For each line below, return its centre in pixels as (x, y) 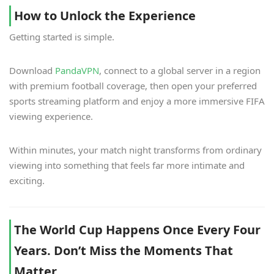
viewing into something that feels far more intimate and (127, 165)
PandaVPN (77, 71)
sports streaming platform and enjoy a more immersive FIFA (137, 101)
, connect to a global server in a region (180, 71)
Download (32, 71)
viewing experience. (51, 117)
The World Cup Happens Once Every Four (137, 230)
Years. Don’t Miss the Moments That (124, 251)
